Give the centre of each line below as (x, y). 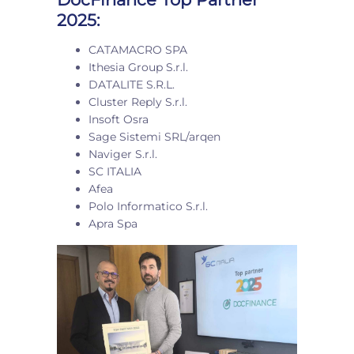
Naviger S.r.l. (123, 154)
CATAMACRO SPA (138, 49)
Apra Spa (113, 223)
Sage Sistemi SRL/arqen (154, 136)
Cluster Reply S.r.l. (138, 102)
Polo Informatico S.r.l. (148, 206)
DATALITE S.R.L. (132, 84)
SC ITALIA (115, 171)
